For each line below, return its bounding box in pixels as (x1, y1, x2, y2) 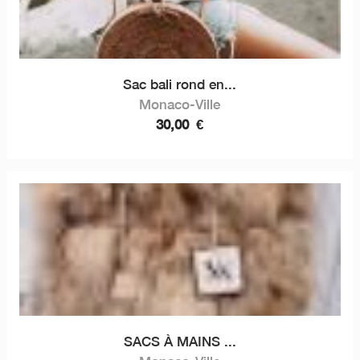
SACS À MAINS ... (123, 333, 236, 350)
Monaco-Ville (139, 96, 221, 112)
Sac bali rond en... (123, 76, 237, 92)
